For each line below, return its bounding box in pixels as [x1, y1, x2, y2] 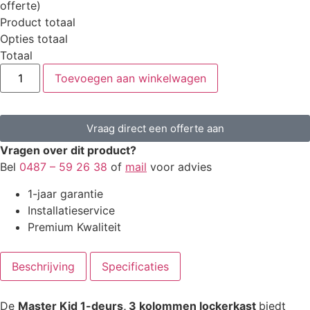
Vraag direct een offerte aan [86, 122, 224, 136]
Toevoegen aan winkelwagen [55, 71, 207, 86]
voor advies [147, 160, 212, 174]
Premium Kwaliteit [28, 219, 121, 234]
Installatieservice [28, 203, 115, 217]
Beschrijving [12, 259, 75, 273]
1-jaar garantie [28, 186, 103, 201]
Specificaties [102, 259, 169, 273]
